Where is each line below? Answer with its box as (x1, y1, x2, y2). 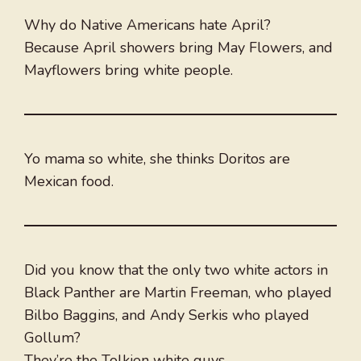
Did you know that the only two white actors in (24, 260, 328, 280)
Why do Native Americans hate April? (24, 15, 271, 35)
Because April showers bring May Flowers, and (24, 38, 333, 58)
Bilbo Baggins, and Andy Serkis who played (24, 305, 309, 326)
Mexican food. (24, 172, 114, 192)
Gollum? (24, 328, 81, 348)
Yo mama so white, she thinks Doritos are (24, 149, 290, 169)
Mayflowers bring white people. (24, 60, 233, 81)
